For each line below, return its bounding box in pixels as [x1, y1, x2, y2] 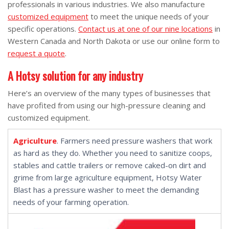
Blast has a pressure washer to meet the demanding [13, 185, 199, 195]
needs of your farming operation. [13, 197, 129, 207]
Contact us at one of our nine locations [78, 24, 213, 34]
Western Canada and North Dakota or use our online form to [8, 36, 220, 46]
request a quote [8, 48, 65, 58]
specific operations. [8, 24, 78, 34]
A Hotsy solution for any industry [8, 67, 143, 84]
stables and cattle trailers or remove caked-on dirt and [13, 160, 206, 170]
